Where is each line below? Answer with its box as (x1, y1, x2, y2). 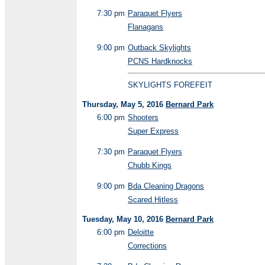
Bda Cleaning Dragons (128, 182, 204, 190)
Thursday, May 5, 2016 (82, 100, 166, 109)
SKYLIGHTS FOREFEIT (128, 80, 212, 89)
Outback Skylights (128, 43, 191, 52)
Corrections (128, 241, 167, 250)
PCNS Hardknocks (128, 57, 192, 66)
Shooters (128, 113, 159, 122)
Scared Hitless (128, 195, 178, 204)
